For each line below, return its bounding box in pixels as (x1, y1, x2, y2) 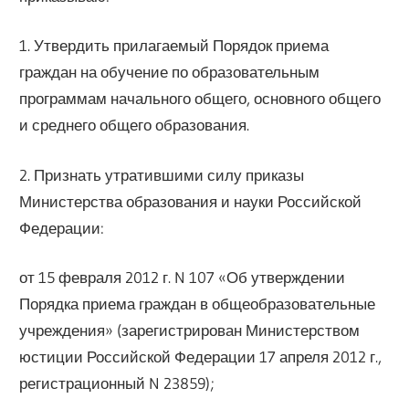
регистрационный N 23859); (19, 373, 215, 393)
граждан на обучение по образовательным (19, 62, 320, 82)
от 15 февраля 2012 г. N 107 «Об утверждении (19, 267, 346, 288)
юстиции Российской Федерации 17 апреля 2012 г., (19, 347, 383, 367)
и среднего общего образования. (19, 115, 250, 135)
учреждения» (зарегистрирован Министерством (19, 320, 361, 341)
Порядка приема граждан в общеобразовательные (19, 294, 376, 314)
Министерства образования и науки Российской (19, 191, 362, 211)
